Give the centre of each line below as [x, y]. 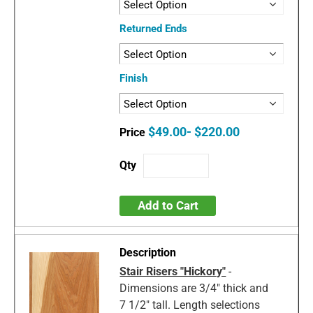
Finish [134, 79]
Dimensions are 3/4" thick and [194, 289]
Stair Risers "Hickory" [173, 272]
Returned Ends [154, 29]
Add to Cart [168, 206]
